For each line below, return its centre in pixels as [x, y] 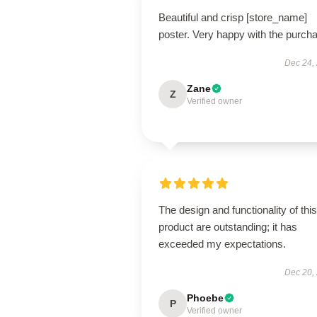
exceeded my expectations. [222, 244]
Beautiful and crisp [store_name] [233, 17]
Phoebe [205, 298]
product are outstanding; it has [228, 227]
